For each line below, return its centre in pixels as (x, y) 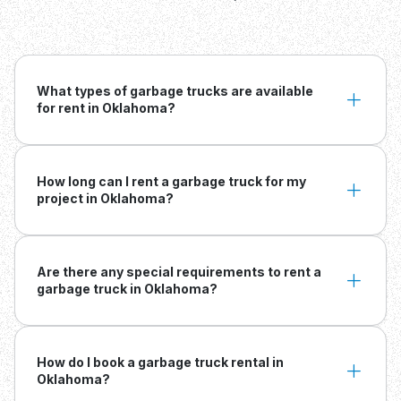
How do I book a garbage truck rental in (160, 362)
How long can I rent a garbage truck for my (171, 181)
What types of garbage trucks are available (175, 90)
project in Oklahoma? (105, 198)
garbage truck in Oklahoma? (127, 288)
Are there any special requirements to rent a (179, 271)
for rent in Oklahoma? (106, 107)
